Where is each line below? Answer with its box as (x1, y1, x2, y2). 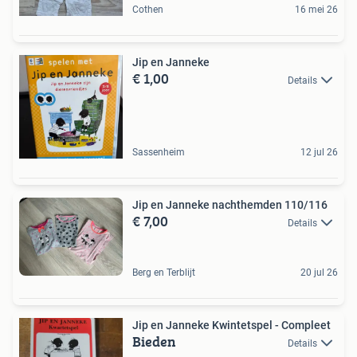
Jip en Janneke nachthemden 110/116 (132, 198, 328, 211)
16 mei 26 (295, 4, 338, 15)
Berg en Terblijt (132, 266, 195, 278)
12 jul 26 (300, 147, 338, 158)
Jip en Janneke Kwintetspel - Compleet (132, 318, 331, 331)
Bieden (132, 330, 176, 352)
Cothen (132, 4, 163, 15)
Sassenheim (132, 147, 185, 158)
